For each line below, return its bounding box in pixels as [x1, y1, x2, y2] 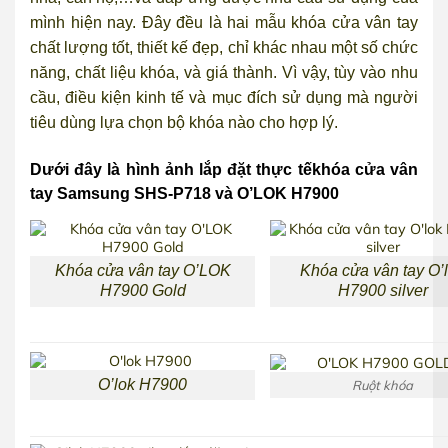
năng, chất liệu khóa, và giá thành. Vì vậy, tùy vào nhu [30, 63, 418, 81]
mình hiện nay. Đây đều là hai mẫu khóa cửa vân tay [30, 13, 418, 31]
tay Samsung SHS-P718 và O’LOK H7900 [30, 184, 343, 202]
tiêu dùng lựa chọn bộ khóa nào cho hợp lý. [30, 113, 342, 131]
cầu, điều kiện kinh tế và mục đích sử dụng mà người [30, 88, 418, 106]
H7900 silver [337, 282, 428, 300]
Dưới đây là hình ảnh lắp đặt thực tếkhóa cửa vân [30, 160, 418, 178]
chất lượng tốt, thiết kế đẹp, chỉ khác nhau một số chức [30, 38, 418, 56]
